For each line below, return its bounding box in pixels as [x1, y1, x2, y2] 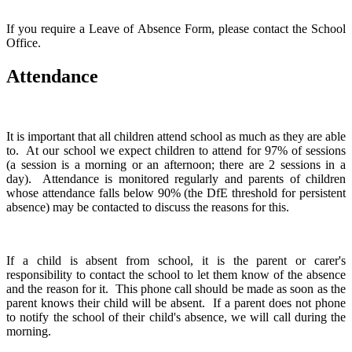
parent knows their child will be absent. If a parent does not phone [6, 296, 346, 310]
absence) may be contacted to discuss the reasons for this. [6, 200, 289, 214]
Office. [6, 36, 41, 50]
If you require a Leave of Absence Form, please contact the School [6, 22, 346, 36]
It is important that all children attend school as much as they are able [6, 130, 346, 144]
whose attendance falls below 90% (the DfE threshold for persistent [6, 186, 346, 200]
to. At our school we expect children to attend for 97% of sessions [6, 144, 346, 158]
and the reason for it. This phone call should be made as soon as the [6, 282, 346, 296]
